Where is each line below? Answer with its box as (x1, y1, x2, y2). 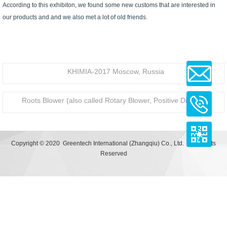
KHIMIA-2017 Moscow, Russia (67, 67, 164, 75)
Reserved (100, 150, 127, 157)
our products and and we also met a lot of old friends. (2, 14, 147, 21)
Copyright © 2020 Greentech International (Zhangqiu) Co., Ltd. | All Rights (11, 140, 216, 147)
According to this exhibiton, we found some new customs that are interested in (2, 2, 215, 9)
